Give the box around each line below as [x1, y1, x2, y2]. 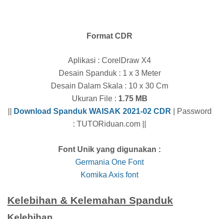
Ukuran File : [71, 94, 118, 103]
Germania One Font [75, 157, 144, 166]
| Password [171, 107, 212, 115]
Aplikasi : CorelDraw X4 [68, 56, 151, 65]
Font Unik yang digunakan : [58, 145, 161, 153]
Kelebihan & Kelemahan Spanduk [7, 194, 173, 206]
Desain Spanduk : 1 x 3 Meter [58, 68, 161, 77]
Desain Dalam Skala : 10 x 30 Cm [51, 81, 168, 90]
